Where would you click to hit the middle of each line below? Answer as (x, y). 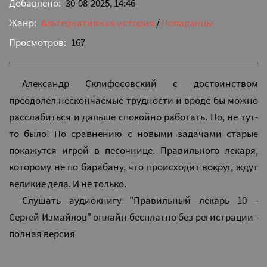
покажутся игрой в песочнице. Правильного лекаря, (133, 150)
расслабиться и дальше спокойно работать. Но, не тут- (133, 117)
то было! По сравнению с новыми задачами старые (133, 133)
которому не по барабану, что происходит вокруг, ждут (133, 167)
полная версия (42, 233)
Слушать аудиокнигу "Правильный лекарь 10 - (140, 200)
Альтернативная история (98, 22)
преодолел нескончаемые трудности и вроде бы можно (133, 100)
